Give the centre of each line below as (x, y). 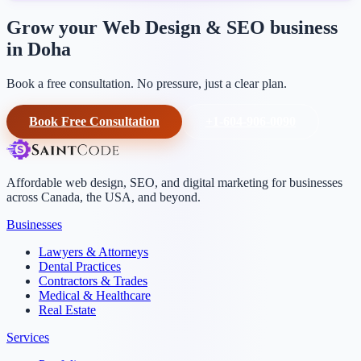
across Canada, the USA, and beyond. (104, 197)
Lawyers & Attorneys (93, 251)
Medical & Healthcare (95, 295)
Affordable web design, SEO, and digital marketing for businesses (174, 182)
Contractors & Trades (93, 280)
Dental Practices (80, 266)
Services (28, 337)
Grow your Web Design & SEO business (172, 27)
